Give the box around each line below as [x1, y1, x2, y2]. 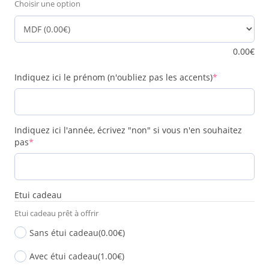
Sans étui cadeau [29, 226, 99, 238]
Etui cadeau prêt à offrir [14, 207, 99, 219]
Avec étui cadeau [29, 250, 98, 262]
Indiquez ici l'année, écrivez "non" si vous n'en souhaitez [14, 124, 243, 136]
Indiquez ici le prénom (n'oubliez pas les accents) [14, 71, 213, 83]
